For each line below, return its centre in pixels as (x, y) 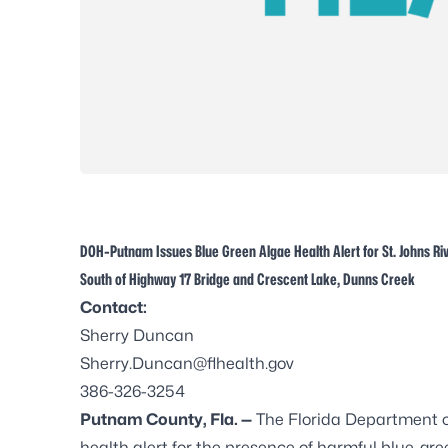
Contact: (113, 307)
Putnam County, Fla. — (166, 419)
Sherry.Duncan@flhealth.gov (187, 363)
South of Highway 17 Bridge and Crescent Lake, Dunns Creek (247, 279)
